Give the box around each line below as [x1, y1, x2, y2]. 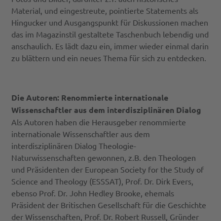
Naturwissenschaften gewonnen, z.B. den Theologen [11, 152, 196, 163]
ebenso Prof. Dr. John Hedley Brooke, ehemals [11, 188, 175, 198]
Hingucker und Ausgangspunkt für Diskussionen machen [11, 17, 209, 28]
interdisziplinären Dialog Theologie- [11, 141, 137, 151]
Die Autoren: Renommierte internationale [11, 92, 169, 103]
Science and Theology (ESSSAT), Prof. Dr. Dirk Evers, [11, 176, 194, 186]
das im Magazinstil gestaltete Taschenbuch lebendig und [11, 29, 209, 39]
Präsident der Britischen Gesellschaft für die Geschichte [11, 200, 207, 210]
